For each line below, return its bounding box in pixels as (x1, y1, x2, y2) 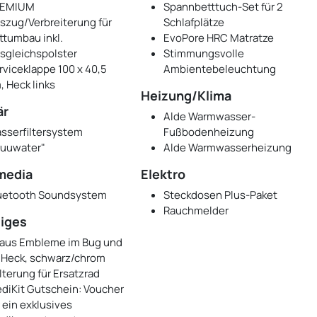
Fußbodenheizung (163, 125, 255, 140)
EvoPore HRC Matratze (163, 30, 275, 46)
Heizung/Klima (141, 87, 232, 105)
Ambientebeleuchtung (163, 62, 277, 77)
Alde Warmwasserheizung (163, 140, 292, 156)
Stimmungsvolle (163, 46, 245, 62)
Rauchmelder (163, 203, 229, 219)
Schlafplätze (163, 15, 225, 30)
